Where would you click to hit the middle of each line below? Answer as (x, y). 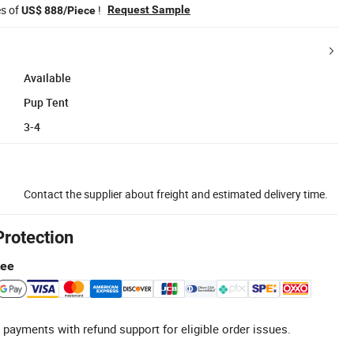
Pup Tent (46, 102)
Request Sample (149, 9)
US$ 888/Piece (58, 10)
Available (47, 77)
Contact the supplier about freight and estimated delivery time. (176, 194)
